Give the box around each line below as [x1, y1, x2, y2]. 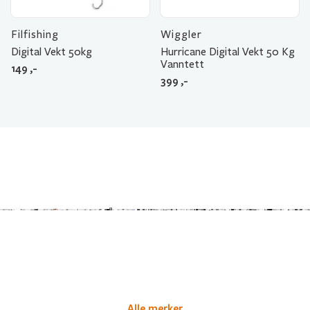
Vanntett [161, 57, 204, 71]
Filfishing [11, 28, 59, 41]
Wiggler [161, 28, 202, 41]
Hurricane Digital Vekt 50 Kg [161, 45, 295, 58]
